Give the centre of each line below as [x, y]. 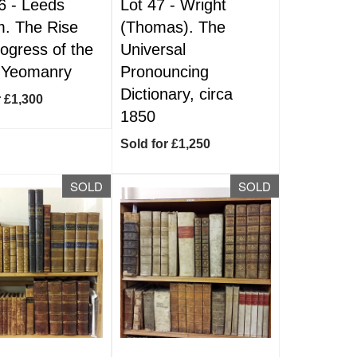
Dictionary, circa [177, 94]
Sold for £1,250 [166, 144]
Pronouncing [165, 72]
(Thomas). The [173, 27]
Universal [153, 49]
